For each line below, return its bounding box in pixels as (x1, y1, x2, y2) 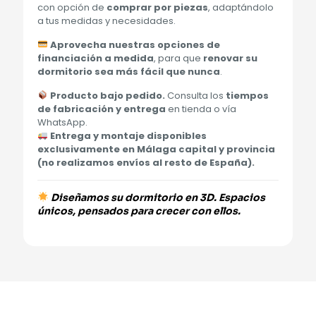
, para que (154, 51, 203, 66)
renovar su (203, 51, 257, 66)
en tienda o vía (166, 102, 236, 116)
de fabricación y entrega (37, 102, 166, 116)
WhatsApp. (37, 116, 87, 130)
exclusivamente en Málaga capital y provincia (37, 142, 275, 157)
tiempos (225, 89, 269, 103)
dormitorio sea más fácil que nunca (37, 65, 220, 79)
